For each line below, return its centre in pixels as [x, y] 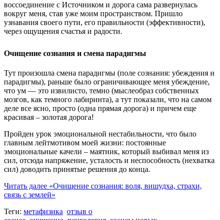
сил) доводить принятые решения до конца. [77, 169]
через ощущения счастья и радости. [63, 31]
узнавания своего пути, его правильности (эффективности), [105, 23]
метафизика [43, 211]
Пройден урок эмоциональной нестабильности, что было [100, 134]
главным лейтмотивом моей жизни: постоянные [85, 142]
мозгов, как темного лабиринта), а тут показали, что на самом [108, 99]
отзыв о [80, 211]
